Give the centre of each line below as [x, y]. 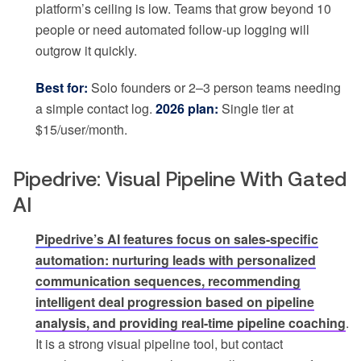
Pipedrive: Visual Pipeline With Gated [180, 179]
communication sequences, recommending [168, 281]
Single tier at [256, 109]
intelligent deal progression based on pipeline [175, 302]
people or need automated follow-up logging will [172, 30]
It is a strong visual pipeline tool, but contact [159, 344]
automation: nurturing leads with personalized [176, 260]
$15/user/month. [81, 130]
